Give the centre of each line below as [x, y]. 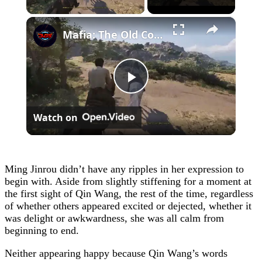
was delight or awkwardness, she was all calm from [114, 218]
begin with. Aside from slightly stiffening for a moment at [128, 181]
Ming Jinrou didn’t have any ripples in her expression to [124, 169]
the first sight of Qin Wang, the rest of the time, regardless [129, 193]
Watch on [55, 117]
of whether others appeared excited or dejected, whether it [128, 206]
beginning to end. [42, 230]
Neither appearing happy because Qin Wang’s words [116, 253]
